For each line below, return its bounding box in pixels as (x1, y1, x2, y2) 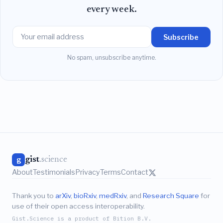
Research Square (143, 192, 199, 200)
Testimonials (33, 168, 75, 177)
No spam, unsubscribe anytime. (67, 54, 156, 62)
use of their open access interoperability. (12, 202, 145, 211)
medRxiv (99, 192, 126, 200)
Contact (121, 168, 148, 177)
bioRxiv (74, 192, 96, 200)
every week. (86, 4, 137, 14)
